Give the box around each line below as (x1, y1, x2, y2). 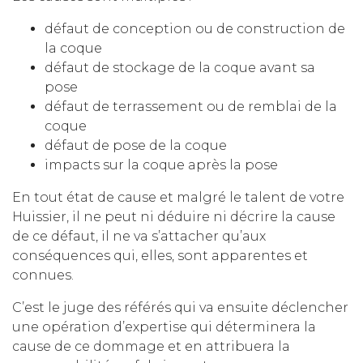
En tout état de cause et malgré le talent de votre (12, 190, 344, 206)
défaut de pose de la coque (45, 138, 227, 154)
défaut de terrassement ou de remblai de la (45, 99, 337, 115)
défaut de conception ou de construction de (45, 21, 345, 37)
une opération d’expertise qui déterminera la (12, 319, 316, 335)
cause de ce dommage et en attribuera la (12, 339, 290, 355)
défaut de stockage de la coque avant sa (45, 60, 315, 76)
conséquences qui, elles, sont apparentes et (12, 248, 308, 264)
